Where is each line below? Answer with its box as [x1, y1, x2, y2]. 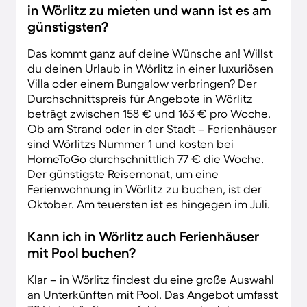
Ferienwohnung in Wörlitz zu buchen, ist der [27, 182, 262, 195]
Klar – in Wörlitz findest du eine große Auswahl [27, 272, 274, 286]
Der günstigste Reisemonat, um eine [27, 167, 219, 180]
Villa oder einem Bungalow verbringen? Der [27, 76, 257, 90]
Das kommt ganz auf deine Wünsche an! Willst [27, 46, 273, 60]
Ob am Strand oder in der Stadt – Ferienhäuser [27, 121, 277, 135]
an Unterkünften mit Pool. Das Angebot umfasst [27, 287, 278, 301]
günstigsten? [27, 19, 108, 34]
